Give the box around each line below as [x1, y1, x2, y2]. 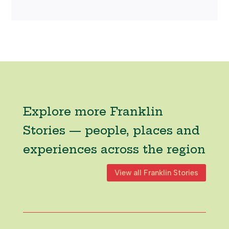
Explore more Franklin [22, 104, 163, 119]
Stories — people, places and [22, 123, 200, 138]
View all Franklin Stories [114, 168, 199, 177]
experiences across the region [22, 142, 205, 157]
